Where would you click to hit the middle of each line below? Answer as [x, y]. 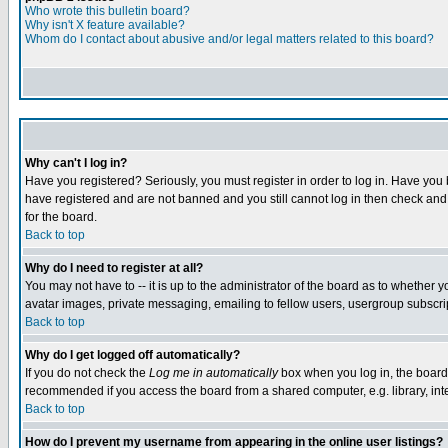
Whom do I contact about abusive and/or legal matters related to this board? [229, 39]
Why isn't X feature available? [105, 25]
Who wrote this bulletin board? [107, 11]
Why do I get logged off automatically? [132, 355]
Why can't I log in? [76, 163]
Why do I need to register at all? [114, 268]
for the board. [61, 217]
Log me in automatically [213, 373]
